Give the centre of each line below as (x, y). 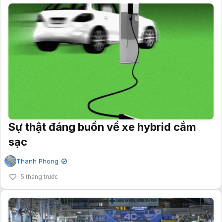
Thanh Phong (37, 161)
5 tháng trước (39, 176)
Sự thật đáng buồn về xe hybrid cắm (102, 127)
